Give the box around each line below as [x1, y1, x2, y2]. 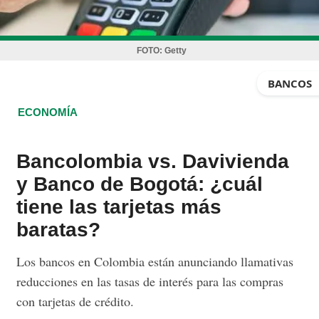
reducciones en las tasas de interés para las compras [16, 273, 284, 290]
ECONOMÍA [18, 106, 78, 118]
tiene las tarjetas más [16, 196, 222, 218]
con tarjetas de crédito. [16, 293, 135, 310]
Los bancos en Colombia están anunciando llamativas [16, 253, 294, 270]
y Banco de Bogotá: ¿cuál [16, 173, 263, 195]
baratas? [16, 219, 101, 241]
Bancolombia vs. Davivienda [16, 150, 290, 172]
